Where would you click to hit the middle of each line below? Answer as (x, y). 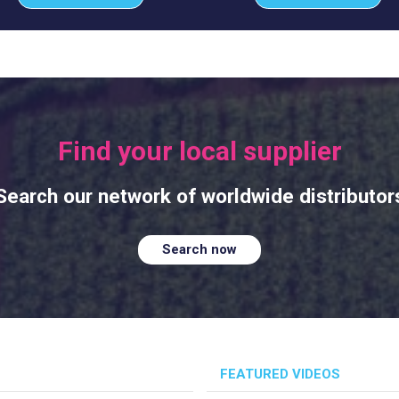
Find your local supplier (199, 151)
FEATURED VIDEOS (280, 375)
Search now (199, 250)
